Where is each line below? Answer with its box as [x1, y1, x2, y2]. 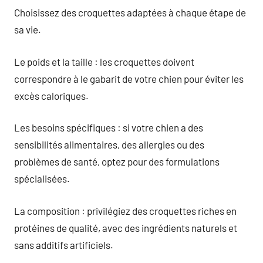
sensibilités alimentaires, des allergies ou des [14, 139, 204, 150]
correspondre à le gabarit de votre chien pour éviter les [14, 72, 244, 85]
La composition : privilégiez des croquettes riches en [14, 204, 237, 217]
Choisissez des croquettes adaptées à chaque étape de [14, 6, 246, 18]
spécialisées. [14, 173, 70, 184]
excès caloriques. [14, 89, 89, 102]
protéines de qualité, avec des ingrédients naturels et [14, 221, 237, 234]
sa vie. [14, 23, 41, 35]
